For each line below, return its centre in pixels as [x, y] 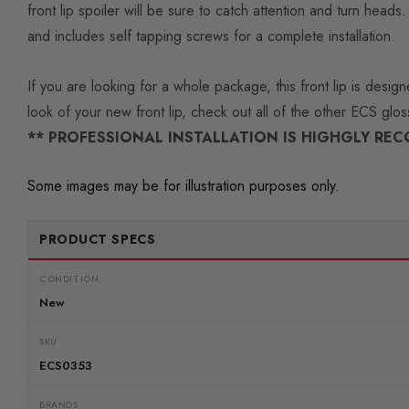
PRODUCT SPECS [98, 240]
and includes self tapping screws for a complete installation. [211, 37]
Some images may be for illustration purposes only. [184, 186]
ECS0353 [66, 366]
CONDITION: [71, 279]
